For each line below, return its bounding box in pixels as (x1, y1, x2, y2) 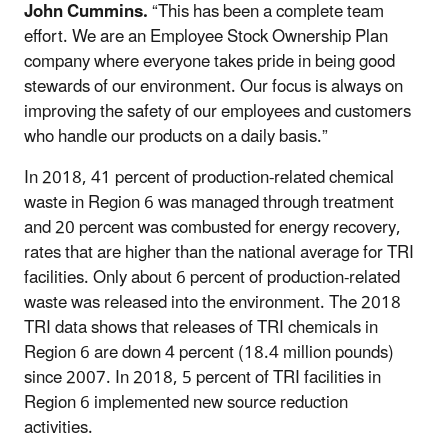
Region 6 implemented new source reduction (24, 384, 348, 421)
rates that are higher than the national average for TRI (24, 234, 414, 271)
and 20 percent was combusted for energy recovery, (24, 209, 401, 246)
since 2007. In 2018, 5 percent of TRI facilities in (24, 359, 381, 396)
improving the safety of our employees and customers (24, 93, 411, 130)
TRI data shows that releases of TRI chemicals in (24, 309, 378, 346)
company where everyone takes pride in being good (24, 43, 395, 80)
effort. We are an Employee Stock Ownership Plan (24, 18, 388, 55)
